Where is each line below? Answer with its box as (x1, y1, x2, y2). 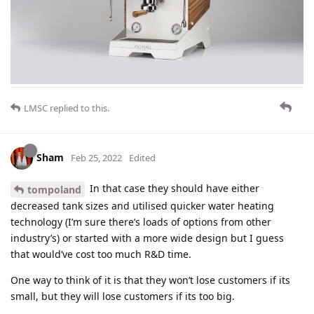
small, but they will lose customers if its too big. (11, 289, 235, 303)
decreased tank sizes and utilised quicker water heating (11, 199, 274, 212)
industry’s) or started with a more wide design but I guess (11, 231, 284, 245)
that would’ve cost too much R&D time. (11, 247, 191, 261)
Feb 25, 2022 (71, 151, 122, 165)
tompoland (27, 183, 81, 196)
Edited (129, 151, 156, 165)
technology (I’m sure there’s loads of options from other (11, 215, 271, 228)
